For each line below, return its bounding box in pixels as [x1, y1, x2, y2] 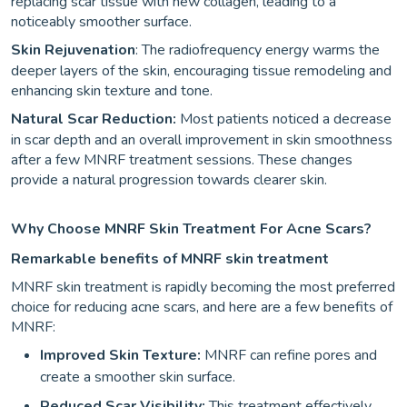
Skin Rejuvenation [11, 40, 135, 60]
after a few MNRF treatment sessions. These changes [11, 150, 352, 170]
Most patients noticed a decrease [176, 109, 392, 129]
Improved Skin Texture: [40, 345, 201, 365]
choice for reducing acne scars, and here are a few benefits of [11, 297, 392, 317]
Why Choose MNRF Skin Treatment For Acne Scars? [11, 219, 372, 239]
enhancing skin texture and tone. [11, 81, 213, 101]
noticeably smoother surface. [11, 12, 192, 32]
